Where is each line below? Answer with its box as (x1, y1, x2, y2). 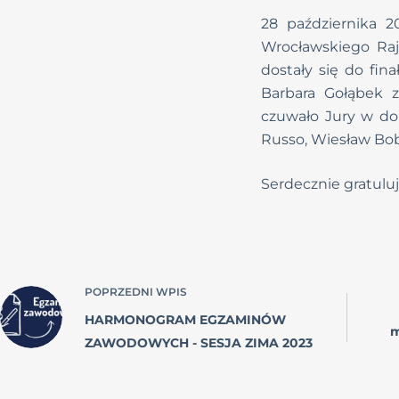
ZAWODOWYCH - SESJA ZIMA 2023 (85, 335, 313, 351)
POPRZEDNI (85, 285, 156, 298)
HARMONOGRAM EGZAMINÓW (85, 312, 286, 328)
